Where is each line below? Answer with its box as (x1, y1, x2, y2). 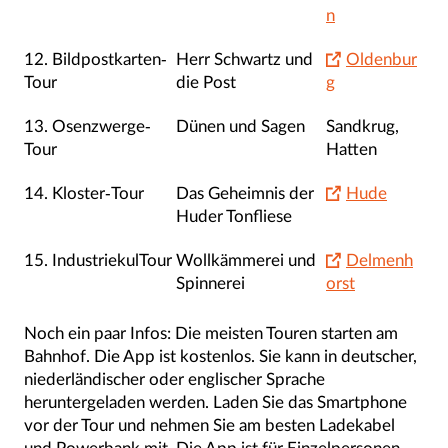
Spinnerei (176, 274, 245, 292)
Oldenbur (346, 50, 417, 68)
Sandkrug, (326, 117, 399, 135)
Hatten (326, 140, 377, 158)
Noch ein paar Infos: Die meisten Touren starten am (24, 324, 398, 342)
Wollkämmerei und (176, 251, 316, 269)
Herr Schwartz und (176, 50, 313, 68)
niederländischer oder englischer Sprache (24, 370, 325, 388)
